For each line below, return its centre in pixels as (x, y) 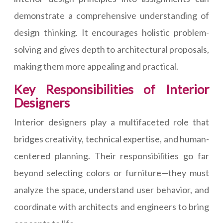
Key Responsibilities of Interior (111, 89)
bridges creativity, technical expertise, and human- (111, 139)
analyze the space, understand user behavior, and (111, 190)
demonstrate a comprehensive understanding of (111, 15)
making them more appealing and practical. (96, 66)
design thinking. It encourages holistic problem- (111, 32)
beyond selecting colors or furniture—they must (111, 173)
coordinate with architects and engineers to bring (111, 207)
